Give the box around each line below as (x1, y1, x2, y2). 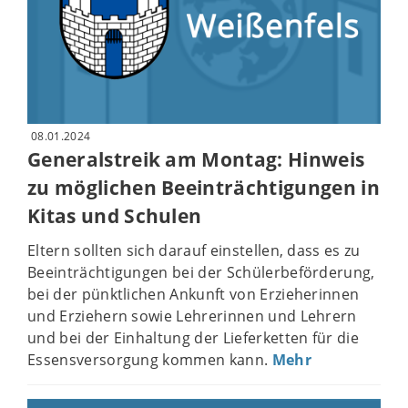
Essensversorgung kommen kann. (27, 350, 272, 371)
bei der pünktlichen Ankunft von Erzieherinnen (27, 284, 360, 305)
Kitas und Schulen (27, 202, 202, 229)
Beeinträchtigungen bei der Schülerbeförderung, (27, 262, 375, 283)
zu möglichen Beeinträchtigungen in (27, 174, 380, 200)
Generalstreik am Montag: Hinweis (27, 146, 365, 172)
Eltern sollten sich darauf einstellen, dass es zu (27, 240, 361, 261)
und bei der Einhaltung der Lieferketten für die (27, 328, 360, 349)
